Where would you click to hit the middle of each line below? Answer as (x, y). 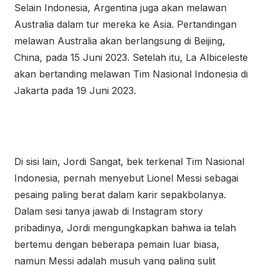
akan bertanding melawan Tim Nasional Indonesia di (131, 74)
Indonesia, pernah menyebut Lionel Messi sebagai (126, 178)
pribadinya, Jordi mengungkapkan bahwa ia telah (125, 228)
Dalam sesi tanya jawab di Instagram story (109, 211)
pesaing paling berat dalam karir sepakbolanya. (120, 195)
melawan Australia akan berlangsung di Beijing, (120, 41)
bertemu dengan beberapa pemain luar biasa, (117, 244)
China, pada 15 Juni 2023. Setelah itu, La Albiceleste (131, 57)
